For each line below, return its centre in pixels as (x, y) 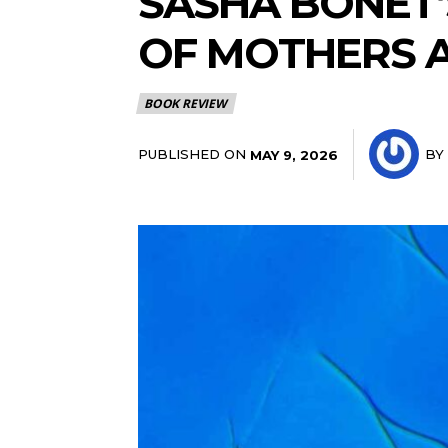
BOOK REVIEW (185, 103)
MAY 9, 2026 (294, 154)
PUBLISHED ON (192, 154)
